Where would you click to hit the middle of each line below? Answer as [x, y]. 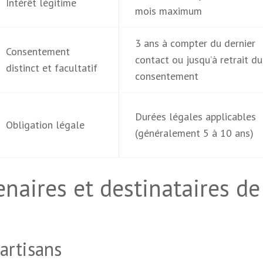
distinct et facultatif [51, 68]
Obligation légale [45, 125]
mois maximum [168, 11]
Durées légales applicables [195, 117]
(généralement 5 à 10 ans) [194, 133]
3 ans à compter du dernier [195, 43]
